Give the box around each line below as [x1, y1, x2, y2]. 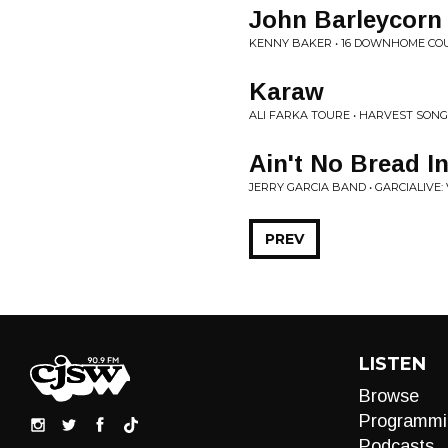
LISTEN [358, 353, 426, 375]
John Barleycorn [249, 6, 442, 33]
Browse [358, 386, 419, 406]
